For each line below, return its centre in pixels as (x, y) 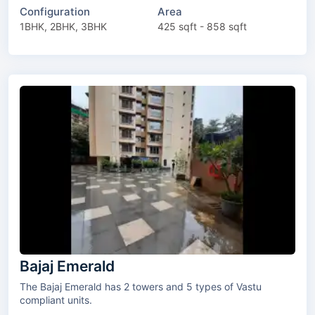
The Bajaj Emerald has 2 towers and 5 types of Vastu (76, 286)
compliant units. (56, 300)
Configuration (55, 12)
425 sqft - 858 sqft (202, 27)
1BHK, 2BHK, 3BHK (63, 27)
